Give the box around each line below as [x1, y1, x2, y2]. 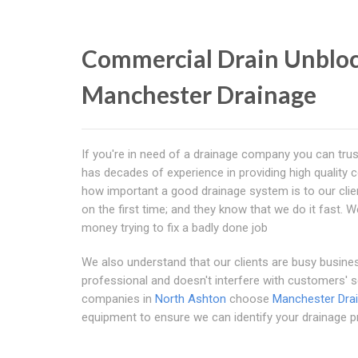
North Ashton [155, 292, 226, 306]
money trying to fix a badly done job [82, 221, 268, 235]
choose [226, 292, 272, 306]
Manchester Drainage [82, 80, 316, 109]
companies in [82, 292, 155, 306]
